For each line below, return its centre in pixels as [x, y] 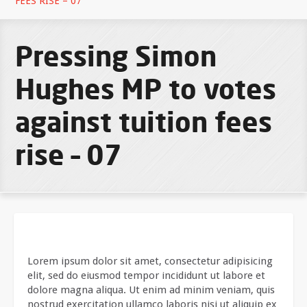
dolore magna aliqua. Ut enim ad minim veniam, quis [151, 290]
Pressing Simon [116, 56]
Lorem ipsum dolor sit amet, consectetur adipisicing [150, 261]
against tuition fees [144, 122]
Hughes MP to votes [146, 89]
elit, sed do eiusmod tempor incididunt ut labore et [146, 275]
